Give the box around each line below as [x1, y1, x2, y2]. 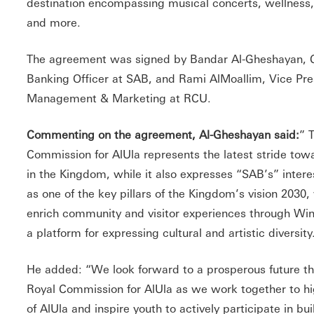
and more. [27, 15, 81, 29]
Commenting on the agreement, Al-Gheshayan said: [27, 127, 300, 142]
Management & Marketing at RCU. [27, 90, 212, 105]
